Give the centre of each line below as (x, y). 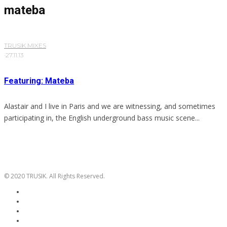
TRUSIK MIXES (25, 46)
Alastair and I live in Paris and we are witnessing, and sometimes (110, 106)
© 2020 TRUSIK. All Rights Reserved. (54, 176)
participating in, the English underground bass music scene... (102, 118)
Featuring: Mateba (39, 81)
